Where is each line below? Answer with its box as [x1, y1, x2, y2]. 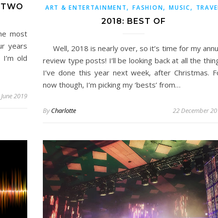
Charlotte [51, 106, 76, 115]
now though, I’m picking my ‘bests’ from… [43, 80, 181, 90]
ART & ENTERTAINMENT [45, 3, 127, 12]
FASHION [132, 3, 163, 12]
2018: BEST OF [101, 17, 166, 26]
